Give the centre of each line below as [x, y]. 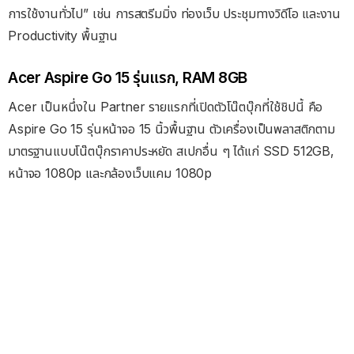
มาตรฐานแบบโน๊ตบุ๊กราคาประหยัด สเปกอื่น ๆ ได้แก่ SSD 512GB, [171, 151]
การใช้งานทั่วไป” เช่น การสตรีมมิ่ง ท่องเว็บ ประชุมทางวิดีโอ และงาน [174, 14]
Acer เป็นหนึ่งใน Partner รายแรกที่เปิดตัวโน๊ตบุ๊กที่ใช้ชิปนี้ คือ [166, 107]
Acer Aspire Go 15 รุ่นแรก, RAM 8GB [128, 77]
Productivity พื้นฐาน [63, 36]
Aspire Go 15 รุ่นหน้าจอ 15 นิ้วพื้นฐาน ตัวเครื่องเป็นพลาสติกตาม [171, 129]
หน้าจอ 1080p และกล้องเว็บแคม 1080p [110, 173]
